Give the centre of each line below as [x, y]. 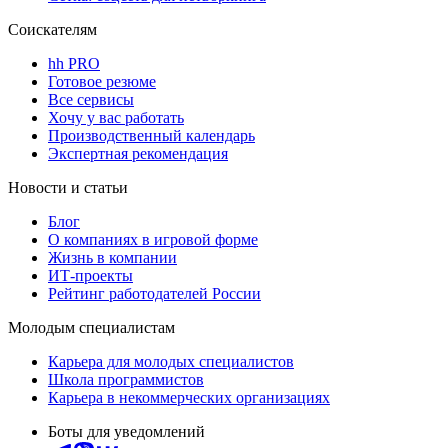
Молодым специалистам [91, 327]
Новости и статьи [68, 187]
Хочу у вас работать [116, 117]
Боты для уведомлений [126, 431]
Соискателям [52, 29]
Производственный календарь [151, 135]
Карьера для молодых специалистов [171, 361]
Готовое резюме [102, 81]
